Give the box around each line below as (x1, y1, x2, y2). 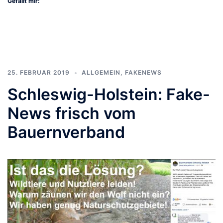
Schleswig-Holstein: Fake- (7, 85, 210, 105)
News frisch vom (7, 104, 136, 123)
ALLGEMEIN (82, 69, 120, 77)
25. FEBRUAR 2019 (7, 69, 70, 77)
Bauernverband (7, 122, 125, 142)
